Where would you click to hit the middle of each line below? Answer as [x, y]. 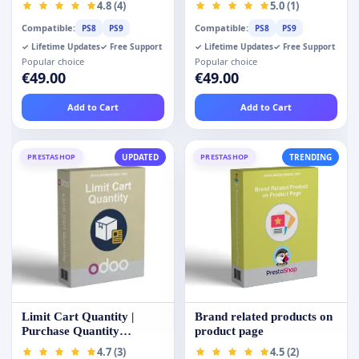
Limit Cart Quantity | [78, 316]
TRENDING [311, 157]
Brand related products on [264, 316]
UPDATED [140, 157]
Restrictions [53, 345]
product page [229, 331]
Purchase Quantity [71, 331]
